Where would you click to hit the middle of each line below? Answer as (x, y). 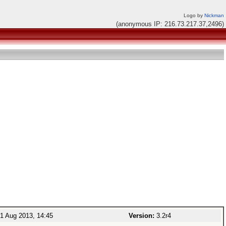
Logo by (194, 15)
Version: (142, 216)
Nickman (214, 15)
